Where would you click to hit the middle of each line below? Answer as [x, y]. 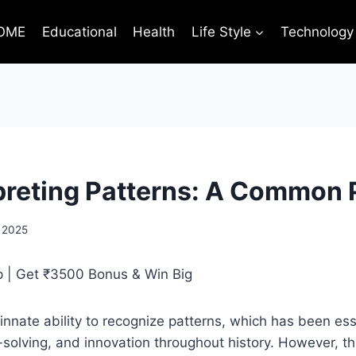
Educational [79, 31]
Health [154, 31]
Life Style [221, 31]
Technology [317, 31]
